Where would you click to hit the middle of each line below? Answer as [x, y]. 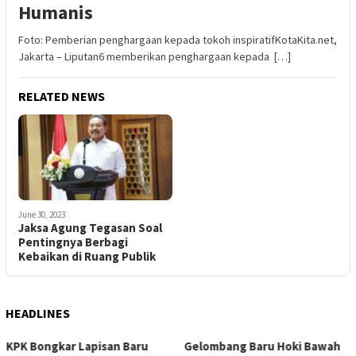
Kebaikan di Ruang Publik [87, 257]
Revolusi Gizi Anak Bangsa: [256, 346]
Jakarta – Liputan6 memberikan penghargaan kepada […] [155, 56]
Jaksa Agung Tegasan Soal [90, 228]
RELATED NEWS [62, 96]
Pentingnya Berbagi [73, 242]
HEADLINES [38, 313]
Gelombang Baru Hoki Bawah [84, 346]
